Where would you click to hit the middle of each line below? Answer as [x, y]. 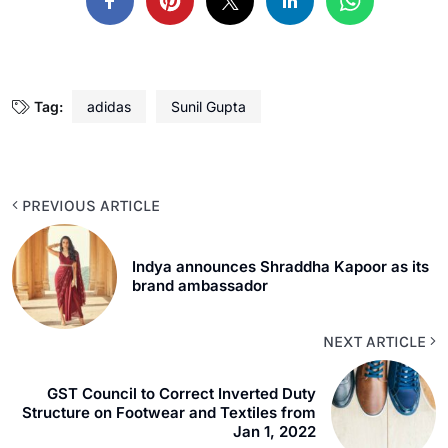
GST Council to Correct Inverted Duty [181, 393]
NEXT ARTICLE [376, 341]
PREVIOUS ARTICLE [89, 205]
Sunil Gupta [208, 106]
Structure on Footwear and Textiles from [169, 412]
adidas [109, 106]
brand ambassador [200, 286]
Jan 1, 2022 [274, 431]
